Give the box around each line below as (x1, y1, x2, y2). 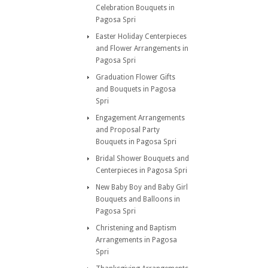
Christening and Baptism (96, 224, 176, 232)
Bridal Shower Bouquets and (96, 154, 189, 163)
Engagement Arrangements (96, 114, 185, 122)
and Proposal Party (96, 126, 160, 134)
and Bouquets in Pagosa (96, 85, 176, 93)
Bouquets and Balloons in (96, 195, 180, 203)
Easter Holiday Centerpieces (96, 32, 187, 41)
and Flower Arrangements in (96, 44, 188, 53)
